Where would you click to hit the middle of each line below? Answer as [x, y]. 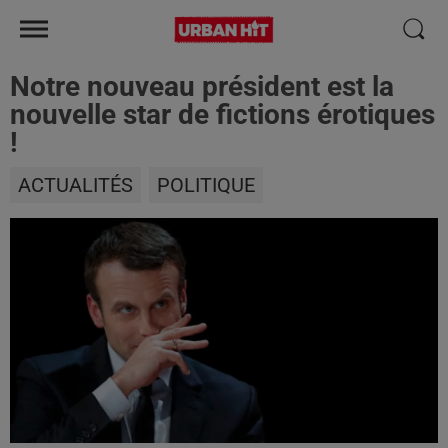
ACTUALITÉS [75, 185]
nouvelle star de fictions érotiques [222, 114]
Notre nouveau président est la [202, 86]
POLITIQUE [206, 185]
